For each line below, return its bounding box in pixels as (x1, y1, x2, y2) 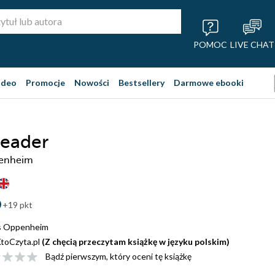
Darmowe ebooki (174, 77, 244, 88)
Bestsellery (118, 77, 165, 88)
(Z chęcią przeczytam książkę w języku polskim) (42, 236, 230, 247)
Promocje (26, 77, 65, 88)
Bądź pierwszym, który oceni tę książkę (45, 251, 192, 261)
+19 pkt (2, 199, 33, 210)
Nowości (74, 77, 109, 88)
